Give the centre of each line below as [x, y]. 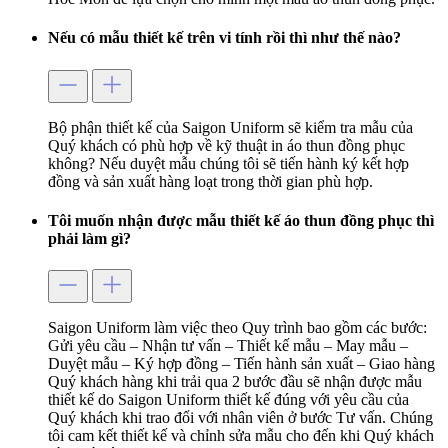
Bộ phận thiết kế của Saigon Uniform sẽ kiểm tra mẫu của [230, 127]
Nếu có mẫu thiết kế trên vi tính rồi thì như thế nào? [224, 38]
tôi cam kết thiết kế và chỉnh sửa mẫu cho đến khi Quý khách [241, 436]
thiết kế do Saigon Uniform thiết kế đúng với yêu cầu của [228, 400]
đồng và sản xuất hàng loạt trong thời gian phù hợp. [210, 181]
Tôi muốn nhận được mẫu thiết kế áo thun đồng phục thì [241, 220]
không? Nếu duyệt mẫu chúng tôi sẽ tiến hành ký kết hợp [228, 163]
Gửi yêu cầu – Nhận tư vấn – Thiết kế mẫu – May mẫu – [228, 346]
